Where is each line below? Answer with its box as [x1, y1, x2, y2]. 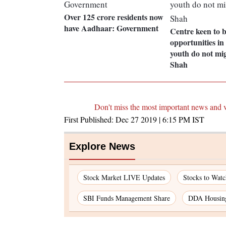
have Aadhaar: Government [64, 22, 158, 34]
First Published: [64, 114, 116, 125]
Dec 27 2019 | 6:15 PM [116, 114, 190, 125]
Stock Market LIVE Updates [83, 173, 165, 183]
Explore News [69, 141, 135, 152]
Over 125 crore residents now [64, 11, 163, 23]
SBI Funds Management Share [83, 193, 170, 203]
